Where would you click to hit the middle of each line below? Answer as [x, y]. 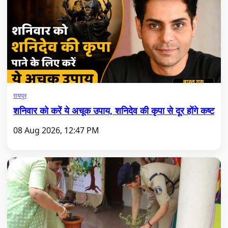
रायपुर [20, 95]
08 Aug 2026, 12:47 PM [56, 130]
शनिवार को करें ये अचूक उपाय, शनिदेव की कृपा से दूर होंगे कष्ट [114, 110]
